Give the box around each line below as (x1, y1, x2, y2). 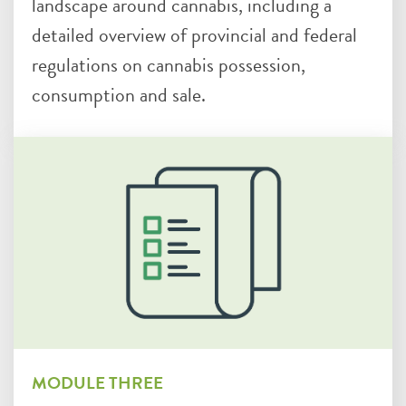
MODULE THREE (32, 370, 163, 397)
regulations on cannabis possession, (32, 50, 305, 81)
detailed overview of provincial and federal (32, 20, 357, 51)
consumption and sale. (32, 80, 206, 111)
